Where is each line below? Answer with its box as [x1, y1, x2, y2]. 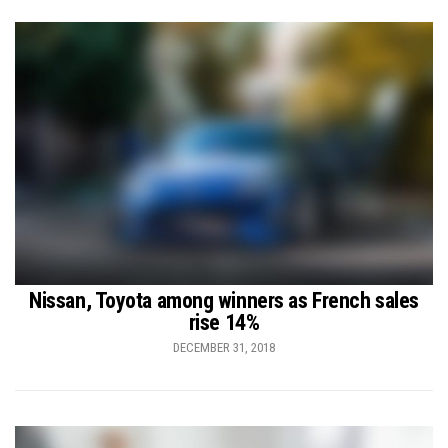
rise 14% [188, 310, 260, 336]
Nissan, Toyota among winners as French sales [29, 288, 419, 314]
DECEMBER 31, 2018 [173, 340, 275, 356]
